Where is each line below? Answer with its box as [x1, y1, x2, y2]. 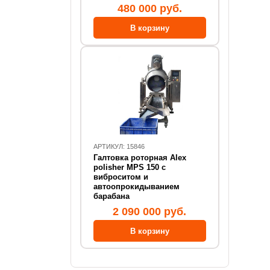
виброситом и [93, 172, 148, 181]
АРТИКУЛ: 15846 [93, 143, 145, 150]
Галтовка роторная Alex [93, 153, 186, 162]
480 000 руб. [117, 2, 182, 14]
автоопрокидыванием [93, 182, 180, 191]
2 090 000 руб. [113, 206, 187, 218]
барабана [93, 192, 130, 201]
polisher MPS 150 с [93, 163, 166, 172]
